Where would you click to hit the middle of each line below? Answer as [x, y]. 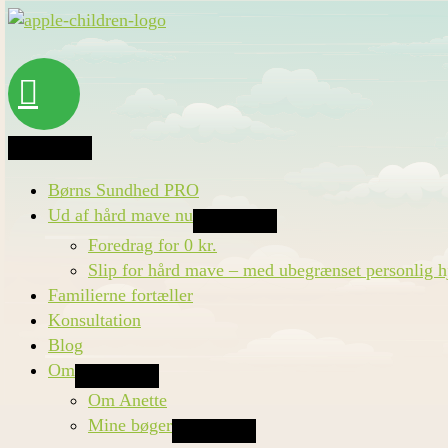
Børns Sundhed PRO [123, 190]
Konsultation [94, 320]
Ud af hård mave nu [120, 215]
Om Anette [127, 400]
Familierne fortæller [120, 295]
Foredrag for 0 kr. [152, 245]
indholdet [41, 69]
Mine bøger [130, 425]
